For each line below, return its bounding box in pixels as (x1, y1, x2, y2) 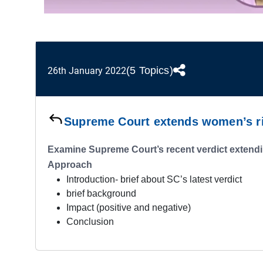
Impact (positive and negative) (66, 202, 191, 213)
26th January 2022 (48, 65, 126, 76)
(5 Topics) (126, 65, 173, 77)
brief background (66, 188, 136, 198)
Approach (48, 159, 92, 170)
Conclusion (66, 216, 114, 227)
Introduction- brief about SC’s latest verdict (66, 174, 242, 184)
